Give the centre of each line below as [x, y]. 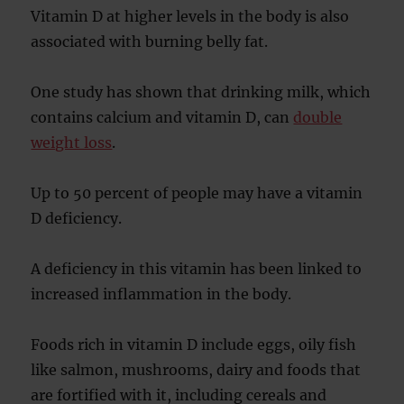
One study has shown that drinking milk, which [201, 92]
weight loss [72, 142]
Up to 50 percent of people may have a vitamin [197, 193]
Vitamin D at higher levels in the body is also [190, 16]
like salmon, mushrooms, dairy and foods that [196, 370]
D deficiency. [77, 218]
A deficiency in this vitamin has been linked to [197, 269]
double [318, 117]
